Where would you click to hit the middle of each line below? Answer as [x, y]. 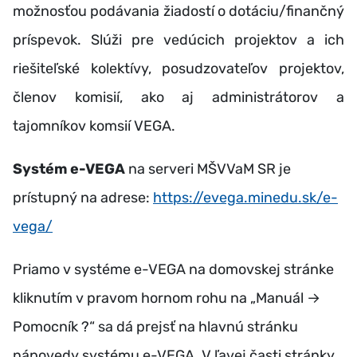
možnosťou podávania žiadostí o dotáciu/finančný [178, 11]
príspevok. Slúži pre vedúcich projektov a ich [178, 40]
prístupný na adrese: [83, 198]
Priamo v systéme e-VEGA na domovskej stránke [173, 269]
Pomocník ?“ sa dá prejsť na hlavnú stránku [155, 327]
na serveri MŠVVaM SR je [208, 169]
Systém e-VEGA [69, 169]
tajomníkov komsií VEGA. [94, 126]
